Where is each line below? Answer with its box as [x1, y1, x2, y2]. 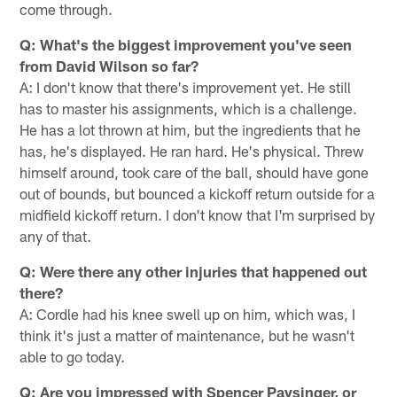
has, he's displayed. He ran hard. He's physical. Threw [19, 141, 365, 160]
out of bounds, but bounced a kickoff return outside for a [19, 183, 376, 202]
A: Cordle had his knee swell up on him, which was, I [19, 304, 356, 323]
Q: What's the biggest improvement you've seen [19, 35, 353, 53]
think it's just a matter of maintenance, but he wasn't [19, 325, 355, 344]
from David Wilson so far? [19, 56, 199, 74]
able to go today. [19, 346, 126, 365]
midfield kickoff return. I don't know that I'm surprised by [19, 205, 376, 223]
